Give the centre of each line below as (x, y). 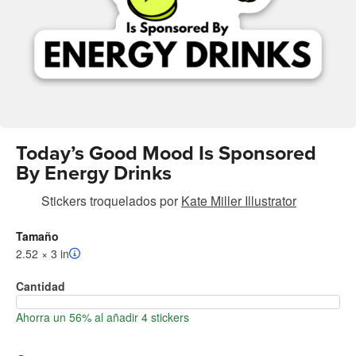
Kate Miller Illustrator (239, 200)
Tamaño (37, 236)
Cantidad (41, 286)
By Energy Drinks (94, 173)
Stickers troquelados (99, 200)
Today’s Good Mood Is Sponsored (166, 153)
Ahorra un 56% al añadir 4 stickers (103, 317)
